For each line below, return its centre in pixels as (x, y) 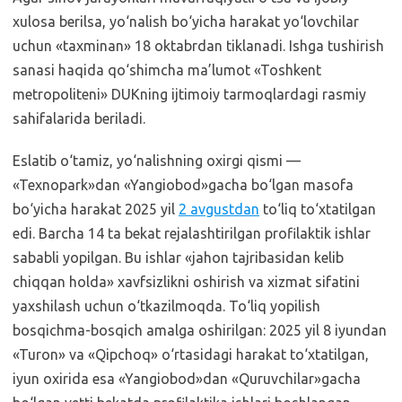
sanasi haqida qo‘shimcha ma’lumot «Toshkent (167, 70)
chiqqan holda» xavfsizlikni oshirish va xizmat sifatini (186, 281)
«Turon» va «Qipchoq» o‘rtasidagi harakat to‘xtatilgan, (191, 354)
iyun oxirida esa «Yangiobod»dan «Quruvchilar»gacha (187, 378)
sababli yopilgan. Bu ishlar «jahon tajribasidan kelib (178, 257)
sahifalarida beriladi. (79, 118)
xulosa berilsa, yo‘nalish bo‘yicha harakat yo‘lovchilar (186, 21)
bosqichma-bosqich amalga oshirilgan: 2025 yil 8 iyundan (200, 330)
